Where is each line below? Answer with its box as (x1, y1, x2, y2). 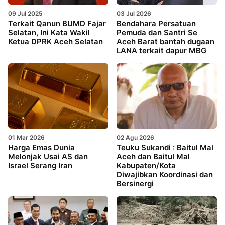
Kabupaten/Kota (117, 160, 176, 170)
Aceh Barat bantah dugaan (117, 36, 214, 46)
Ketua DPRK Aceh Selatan (8, 36, 105, 46)
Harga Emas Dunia (8, 142, 75, 152)
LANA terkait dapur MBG (117, 45, 206, 55)
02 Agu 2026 (117, 133, 154, 141)
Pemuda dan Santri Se (117, 27, 197, 37)
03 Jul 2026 (117, 9, 151, 17)
